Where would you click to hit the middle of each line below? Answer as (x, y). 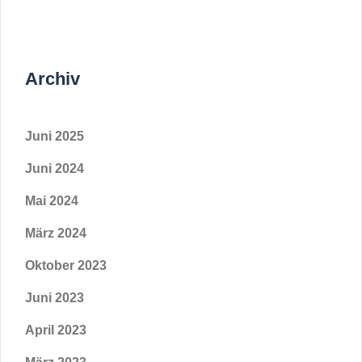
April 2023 (56, 330)
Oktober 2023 (66, 265)
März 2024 (56, 233)
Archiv (53, 79)
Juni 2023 (55, 298)
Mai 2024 (52, 201)
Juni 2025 (55, 136)
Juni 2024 (55, 168)
